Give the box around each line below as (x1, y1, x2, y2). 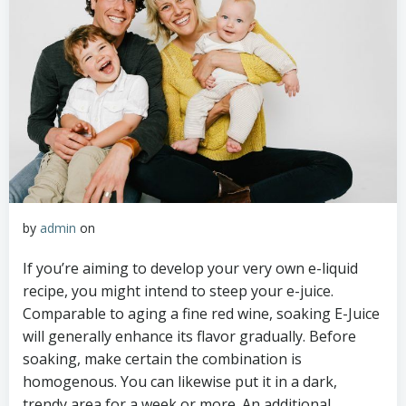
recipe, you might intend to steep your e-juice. (23, 281, 333, 301)
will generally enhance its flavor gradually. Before (23, 326, 356, 346)
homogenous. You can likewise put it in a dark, (23, 372, 337, 391)
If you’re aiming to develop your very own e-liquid (23, 258, 358, 278)
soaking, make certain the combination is (23, 349, 302, 369)
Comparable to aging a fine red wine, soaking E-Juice (23, 304, 380, 324)
